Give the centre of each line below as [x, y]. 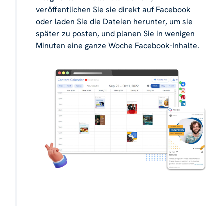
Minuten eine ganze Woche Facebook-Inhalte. [118, 45]
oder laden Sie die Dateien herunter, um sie [114, 21]
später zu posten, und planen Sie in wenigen [115, 33]
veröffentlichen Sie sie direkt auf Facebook [113, 9]
